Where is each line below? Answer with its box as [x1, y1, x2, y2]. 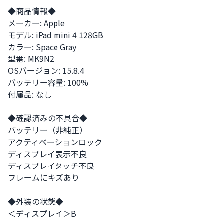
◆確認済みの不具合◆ [8, 112, 87, 124]
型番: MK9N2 [8, 53, 54, 64]
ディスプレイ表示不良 [8, 148, 87, 160]
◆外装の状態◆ [8, 195, 63, 207]
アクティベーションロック [8, 136, 102, 148]
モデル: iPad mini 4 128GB [8, 29, 103, 41]
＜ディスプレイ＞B [8, 207, 76, 219]
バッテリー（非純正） [8, 124, 87, 136]
